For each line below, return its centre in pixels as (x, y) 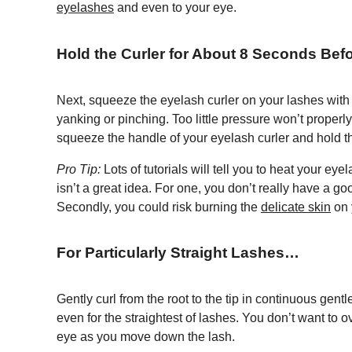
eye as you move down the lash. (147, 337)
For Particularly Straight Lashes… (178, 253)
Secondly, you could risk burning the (159, 207)
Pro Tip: (79, 169)
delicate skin (296, 207)
